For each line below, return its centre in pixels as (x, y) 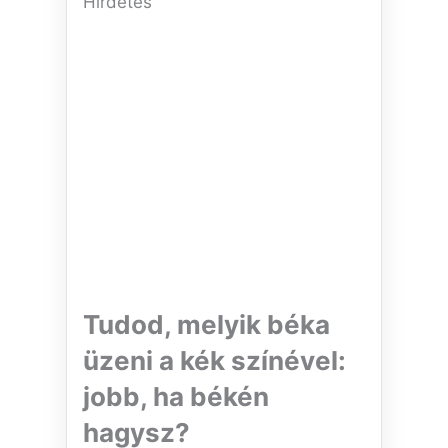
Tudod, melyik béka (206, 325)
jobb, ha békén (176, 397)
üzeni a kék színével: (214, 361)
